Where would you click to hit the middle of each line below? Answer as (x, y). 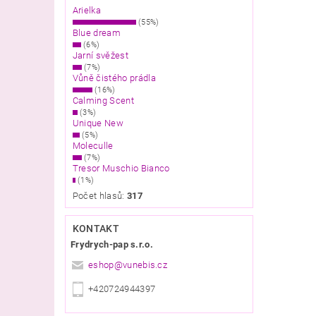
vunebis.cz (145, 265)
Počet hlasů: (99, 195)
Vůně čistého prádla (114, 78)
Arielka (87, 10)
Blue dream (96, 32)
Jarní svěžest (100, 55)
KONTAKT (96, 228)
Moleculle (93, 145)
